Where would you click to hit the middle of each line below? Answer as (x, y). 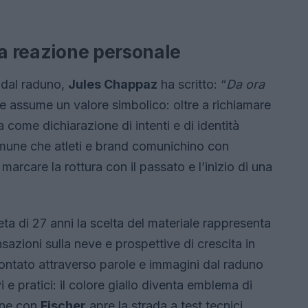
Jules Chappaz (113, 84)
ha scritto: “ (192, 84)
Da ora (245, 84)
